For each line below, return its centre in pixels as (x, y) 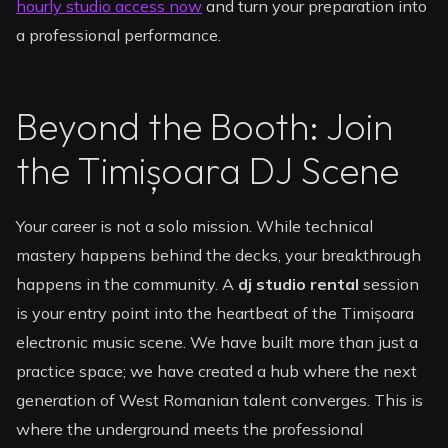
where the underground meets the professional (190, 429)
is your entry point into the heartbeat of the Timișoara (215, 313)
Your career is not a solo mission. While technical (195, 226)
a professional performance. (119, 35)
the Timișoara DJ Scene (208, 171)
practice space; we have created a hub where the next (217, 371)
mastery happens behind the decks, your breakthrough (219, 255)
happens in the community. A (127, 284)
